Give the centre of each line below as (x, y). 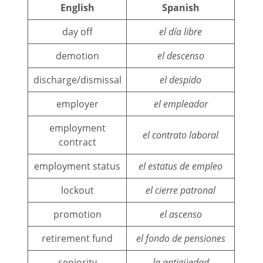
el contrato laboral (181, 135)
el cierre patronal (181, 190)
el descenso (181, 55)
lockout (77, 190)
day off (77, 31)
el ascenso (181, 214)
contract (77, 142)
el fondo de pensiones (181, 238)
